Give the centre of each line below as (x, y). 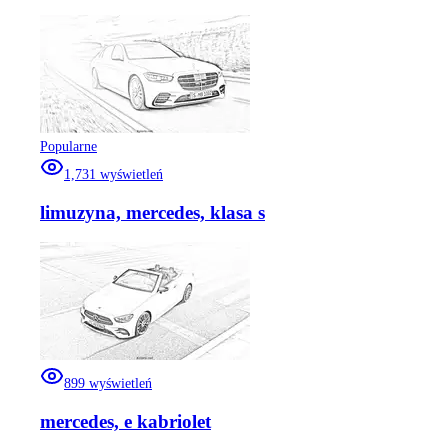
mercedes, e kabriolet (125, 422)
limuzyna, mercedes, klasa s (152, 212)
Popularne (68, 146)
